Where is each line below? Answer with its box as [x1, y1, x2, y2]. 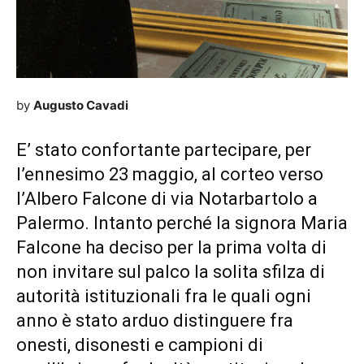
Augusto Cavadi [33, 97, 128, 114]
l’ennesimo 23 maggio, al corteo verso [16, 164, 323, 185]
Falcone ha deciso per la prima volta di [16, 237, 327, 258]
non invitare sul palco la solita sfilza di [16, 262, 325, 283]
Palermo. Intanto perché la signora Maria [16, 213, 348, 234]
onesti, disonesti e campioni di [16, 335, 263, 356]
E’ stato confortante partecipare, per [16, 140, 311, 161]
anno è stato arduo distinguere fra [16, 310, 293, 331]
